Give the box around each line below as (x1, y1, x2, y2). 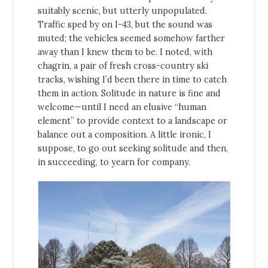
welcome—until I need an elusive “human (38, 102, 207, 113)
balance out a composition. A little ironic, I (38, 129, 212, 141)
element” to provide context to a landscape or (38, 115, 228, 127)
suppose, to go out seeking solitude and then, (38, 143, 229, 154)
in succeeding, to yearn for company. (38, 157, 191, 168)
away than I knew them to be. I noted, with (38, 47, 213, 58)
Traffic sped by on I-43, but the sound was (38, 19, 213, 31)
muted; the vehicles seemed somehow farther (38, 33, 226, 44)
